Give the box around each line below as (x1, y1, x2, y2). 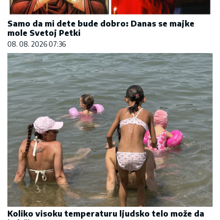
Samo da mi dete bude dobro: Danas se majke (7, 18, 194, 28)
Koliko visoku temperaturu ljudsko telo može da (7, 209, 204, 219)
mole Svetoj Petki (7, 27, 81, 38)
